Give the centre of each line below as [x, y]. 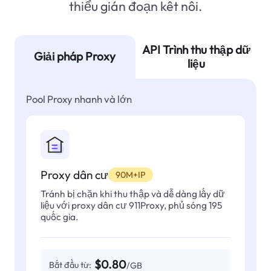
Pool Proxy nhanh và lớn [79, 99]
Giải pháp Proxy [75, 57]
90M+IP [130, 175]
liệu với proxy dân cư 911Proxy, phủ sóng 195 [131, 205]
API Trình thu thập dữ [196, 49]
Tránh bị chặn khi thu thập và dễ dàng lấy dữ [132, 193]
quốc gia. [59, 216]
